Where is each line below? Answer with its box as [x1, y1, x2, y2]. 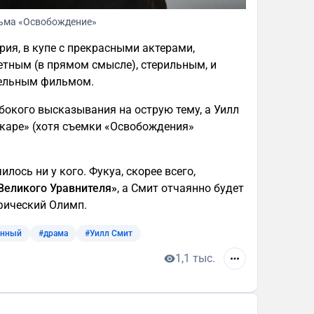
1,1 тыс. [175, 251, 215, 265]
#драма [39, 228, 68, 238]
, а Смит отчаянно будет [117, 181, 244, 195]
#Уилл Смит [85, 228, 132, 238]
